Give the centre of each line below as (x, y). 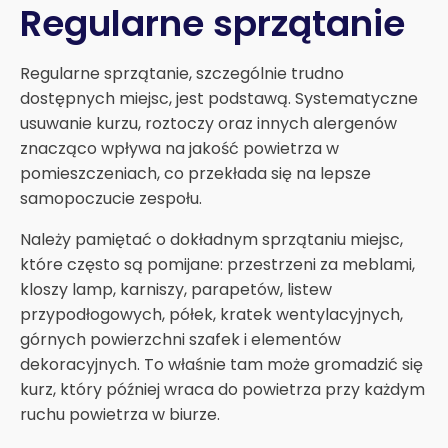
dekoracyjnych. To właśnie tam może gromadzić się (221, 364)
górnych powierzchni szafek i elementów (180, 339)
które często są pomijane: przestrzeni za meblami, (217, 264)
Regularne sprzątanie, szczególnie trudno (182, 73)
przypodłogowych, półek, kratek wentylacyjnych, (211, 314)
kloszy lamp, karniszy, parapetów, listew (176, 289)
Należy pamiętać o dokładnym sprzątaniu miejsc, (211, 239)
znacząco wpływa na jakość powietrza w (179, 148)
